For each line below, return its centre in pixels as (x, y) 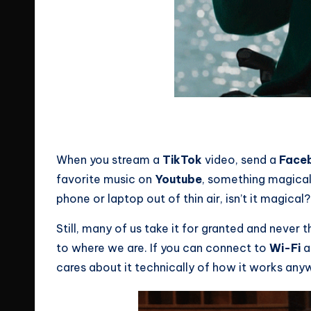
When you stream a (109, 160)
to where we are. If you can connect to (163, 248)
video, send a (241, 160)
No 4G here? (202, 129)
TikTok (182, 160)
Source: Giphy (205, 114)
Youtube (178, 179)
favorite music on (106, 179)
